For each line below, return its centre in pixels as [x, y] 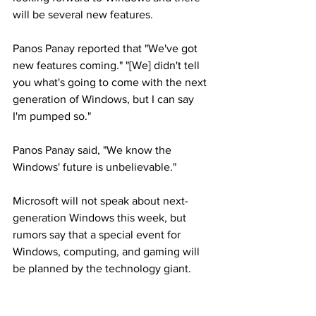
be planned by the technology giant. [102, 268]
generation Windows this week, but [101, 217]
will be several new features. [83, 14]
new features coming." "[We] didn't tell [108, 65]
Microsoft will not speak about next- [101, 200]
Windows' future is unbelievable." [95, 166]
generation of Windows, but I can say [105, 99]
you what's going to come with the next [111, 82]
